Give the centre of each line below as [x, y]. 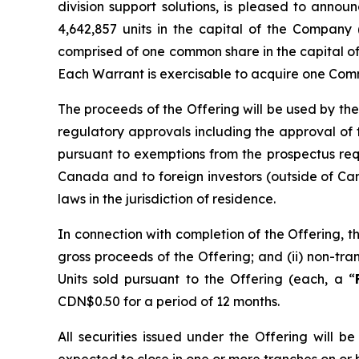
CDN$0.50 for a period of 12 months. [169, 301]
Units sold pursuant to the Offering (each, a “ [206, 279]
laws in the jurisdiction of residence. [167, 199]
